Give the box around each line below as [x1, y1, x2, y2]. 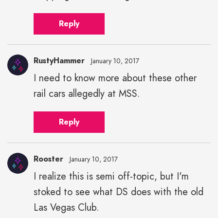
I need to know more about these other [34, 71, 197, 85]
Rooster [34, 153, 63, 164]
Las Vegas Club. [34, 200, 99, 215]
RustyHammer [34, 54, 85, 66]
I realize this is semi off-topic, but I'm [34, 169, 189, 183]
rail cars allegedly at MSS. [34, 86, 140, 101]
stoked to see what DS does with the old [34, 184, 203, 199]
